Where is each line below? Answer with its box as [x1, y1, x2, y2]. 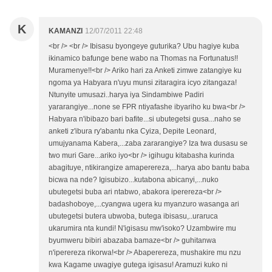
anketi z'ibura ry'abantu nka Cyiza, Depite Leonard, [49, 127, 216, 136]
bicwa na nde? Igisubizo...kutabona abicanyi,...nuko [49, 175, 219, 185]
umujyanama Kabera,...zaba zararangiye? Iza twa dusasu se [49, 139, 248, 148]
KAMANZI [49, 27, 83, 36]
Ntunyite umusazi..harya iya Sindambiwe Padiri [49, 90, 204, 100]
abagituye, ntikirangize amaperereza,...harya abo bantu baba [49, 163, 250, 172]
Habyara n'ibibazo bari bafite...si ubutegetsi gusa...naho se [49, 115, 241, 124]
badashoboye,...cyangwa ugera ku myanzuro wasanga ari [49, 200, 239, 209]
